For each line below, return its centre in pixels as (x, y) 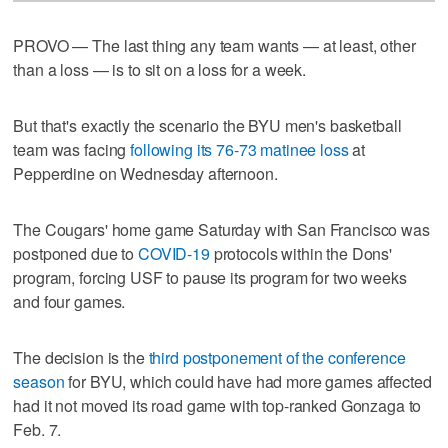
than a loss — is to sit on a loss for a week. (160, 69)
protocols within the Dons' (301, 253)
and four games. (69, 301)
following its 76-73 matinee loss (239, 149)
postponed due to (75, 253)
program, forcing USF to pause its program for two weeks (210, 277)
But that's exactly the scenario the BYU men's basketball (207, 125)
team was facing (72, 149)
